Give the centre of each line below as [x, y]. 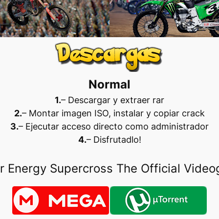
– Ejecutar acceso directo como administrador [114, 126]
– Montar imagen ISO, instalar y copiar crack [113, 113]
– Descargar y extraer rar [113, 100]
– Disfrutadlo [112, 139]
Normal [109, 84]
